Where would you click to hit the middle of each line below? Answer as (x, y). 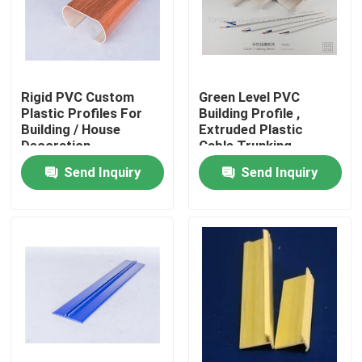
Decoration (56, 146)
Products (57, 306)
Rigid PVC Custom (78, 97)
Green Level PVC (249, 97)
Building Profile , (249, 114)
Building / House (71, 130)
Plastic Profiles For (82, 114)
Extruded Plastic (250, 130)
